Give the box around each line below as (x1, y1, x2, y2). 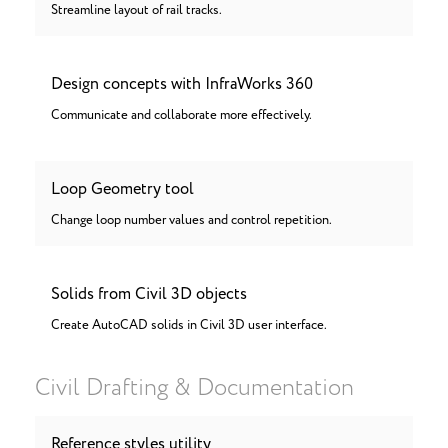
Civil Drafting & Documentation (35, 371, 354, 406)
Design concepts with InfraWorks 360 (51, 72, 313, 96)
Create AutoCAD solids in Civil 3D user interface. (51, 316, 327, 335)
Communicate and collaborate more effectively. (51, 106, 312, 125)
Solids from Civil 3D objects (51, 282, 247, 306)
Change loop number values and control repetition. (51, 211, 332, 230)
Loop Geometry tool (51, 177, 194, 201)
